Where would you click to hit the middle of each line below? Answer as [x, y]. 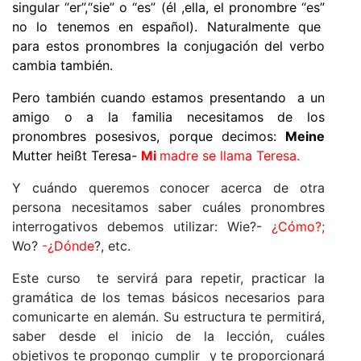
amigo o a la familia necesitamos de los [168, 116]
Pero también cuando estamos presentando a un [168, 97]
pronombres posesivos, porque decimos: [149, 136]
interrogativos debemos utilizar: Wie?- [142, 226]
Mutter [34, 155]
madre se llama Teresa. [230, 155]
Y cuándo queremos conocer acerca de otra [168, 187]
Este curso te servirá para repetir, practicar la [168, 278]
